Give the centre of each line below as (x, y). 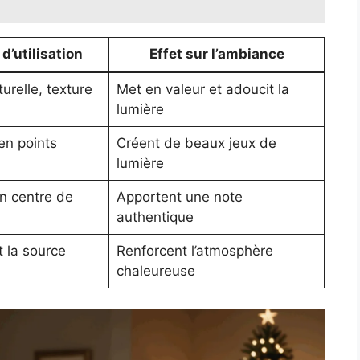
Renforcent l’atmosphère (194, 251)
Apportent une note (179, 197)
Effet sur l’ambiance (217, 54)
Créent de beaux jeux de (196, 143)
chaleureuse (155, 271)
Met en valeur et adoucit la (202, 90)
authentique (155, 217)
